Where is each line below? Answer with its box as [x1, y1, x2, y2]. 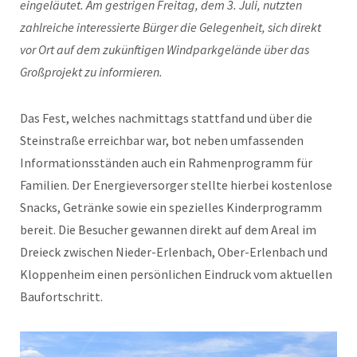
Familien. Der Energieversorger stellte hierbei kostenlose [20, 177, 332, 194]
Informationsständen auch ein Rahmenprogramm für [20, 155, 312, 171]
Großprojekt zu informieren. [20, 64, 163, 80]
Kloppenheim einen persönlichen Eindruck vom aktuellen [20, 266, 332, 283]
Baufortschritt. [20, 288, 103, 305]
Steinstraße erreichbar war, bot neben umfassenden [20, 132, 304, 149]
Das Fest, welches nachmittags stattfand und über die [20, 110, 312, 127]
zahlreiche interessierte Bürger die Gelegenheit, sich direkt [20, 19, 321, 36]
